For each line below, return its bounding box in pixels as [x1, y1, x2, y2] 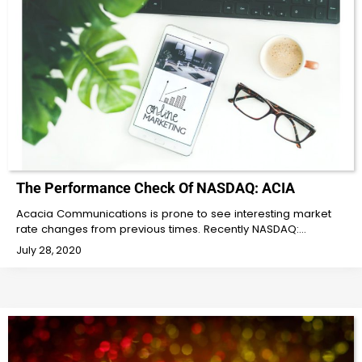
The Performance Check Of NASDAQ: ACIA [16, 179, 295, 197]
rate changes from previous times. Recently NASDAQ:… [16, 221, 306, 238]
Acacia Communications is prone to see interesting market [16, 206, 331, 222]
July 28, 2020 [16, 243, 82, 258]
